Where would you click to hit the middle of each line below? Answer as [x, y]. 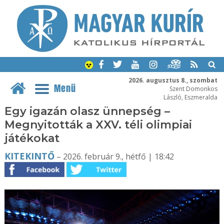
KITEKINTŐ [29, 156]
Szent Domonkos [193, 88]
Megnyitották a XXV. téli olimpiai [98, 125]
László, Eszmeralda [190, 97]
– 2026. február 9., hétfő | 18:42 [114, 156]
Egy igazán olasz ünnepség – [87, 111]
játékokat [32, 138]
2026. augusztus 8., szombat [173, 80]
